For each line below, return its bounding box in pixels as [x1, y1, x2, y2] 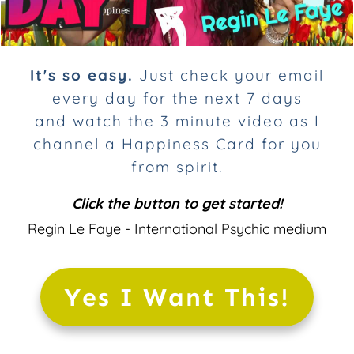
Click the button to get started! [71, 194, 283, 213]
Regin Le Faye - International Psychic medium [28, 219, 326, 238]
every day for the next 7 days [51, 88, 303, 107]
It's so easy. [30, 65, 139, 85]
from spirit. [131, 156, 223, 176]
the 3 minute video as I [127, 111, 320, 130]
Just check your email [139, 65, 324, 85]
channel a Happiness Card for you [32, 134, 322, 153]
